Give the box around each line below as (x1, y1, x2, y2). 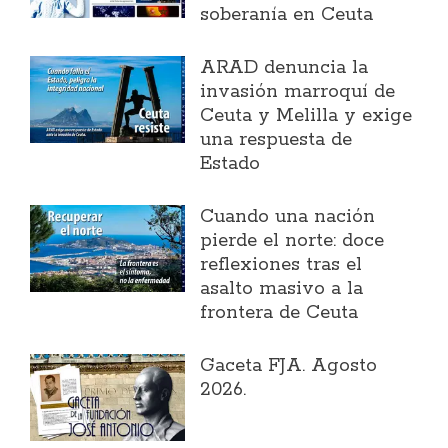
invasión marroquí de (200, 80, 396, 104)
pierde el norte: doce (200, 229, 385, 253)
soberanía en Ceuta (200, 3, 374, 27)
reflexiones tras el (200, 253, 363, 277)
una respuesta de (200, 128, 353, 152)
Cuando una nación (200, 205, 376, 229)
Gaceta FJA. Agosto (200, 354, 378, 378)
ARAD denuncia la (200, 56, 369, 80)
